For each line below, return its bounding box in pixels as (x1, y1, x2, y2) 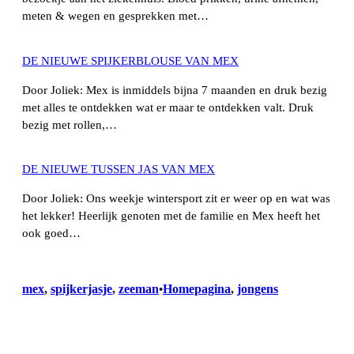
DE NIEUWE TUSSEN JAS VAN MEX (22, 163, 215, 176)
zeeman (119, 282, 159, 296)
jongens (237, 282, 278, 296)
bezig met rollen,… (22, 118, 117, 131)
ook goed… (22, 226, 81, 239)
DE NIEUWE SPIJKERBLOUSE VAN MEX (22, 55, 239, 68)
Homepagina (163, 282, 231, 296)
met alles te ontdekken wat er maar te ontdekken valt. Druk (22, 100, 314, 114)
